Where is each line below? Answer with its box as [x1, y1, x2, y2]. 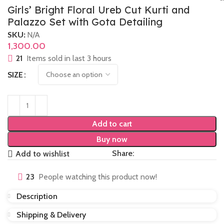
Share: [112, 148, 134, 158]
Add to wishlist [15, 149, 70, 159]
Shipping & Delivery [16, 210, 86, 219]
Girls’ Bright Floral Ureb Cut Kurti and [7, 3, 189, 16]
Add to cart [92, 119, 132, 128]
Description [16, 191, 57, 201]
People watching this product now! [38, 172, 157, 182]
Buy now [96, 134, 127, 144]
